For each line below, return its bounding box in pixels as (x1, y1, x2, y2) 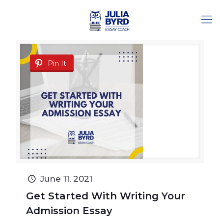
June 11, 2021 (40, 174, 92, 184)
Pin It (48, 59, 66, 68)
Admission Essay (26, 205, 112, 217)
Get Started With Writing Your (26, 190, 185, 202)
